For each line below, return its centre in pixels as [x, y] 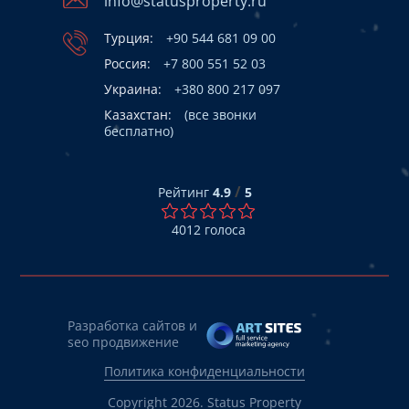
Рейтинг [183, 192]
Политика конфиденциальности [204, 371]
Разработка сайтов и [132, 325]
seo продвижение [123, 341]
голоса [223, 229]
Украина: [135, 89]
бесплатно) [139, 131]
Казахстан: [140, 114]
